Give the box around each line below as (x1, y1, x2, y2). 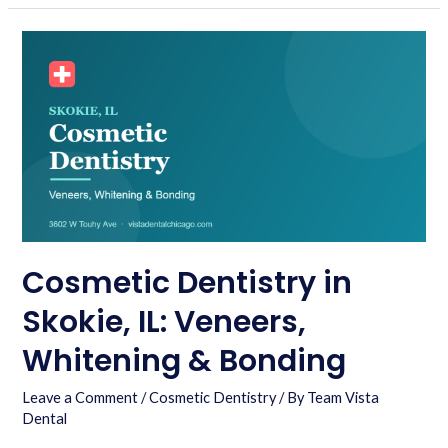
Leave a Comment (22, 389, 139, 407)
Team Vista (307, 389, 380, 407)
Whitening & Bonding (22, 340, 347, 383)
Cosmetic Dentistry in (22, 262, 353, 305)
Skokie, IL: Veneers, (22, 301, 307, 344)
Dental (22, 410, 68, 428)
